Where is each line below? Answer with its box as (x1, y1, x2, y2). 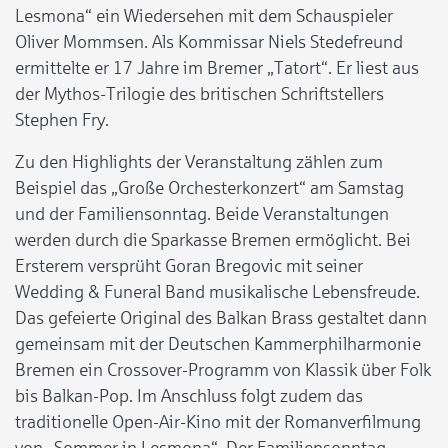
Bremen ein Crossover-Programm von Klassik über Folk (15, 359, 431, 380)
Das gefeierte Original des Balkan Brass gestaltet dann (15, 307, 427, 328)
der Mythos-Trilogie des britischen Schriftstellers (15, 83, 384, 104)
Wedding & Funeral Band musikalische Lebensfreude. (15, 281, 420, 302)
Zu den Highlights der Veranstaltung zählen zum (15, 151, 383, 172)
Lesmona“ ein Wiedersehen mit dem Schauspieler (15, 5, 393, 26)
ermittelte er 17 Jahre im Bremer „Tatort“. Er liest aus (15, 57, 419, 78)
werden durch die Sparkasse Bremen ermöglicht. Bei (15, 229, 411, 250)
